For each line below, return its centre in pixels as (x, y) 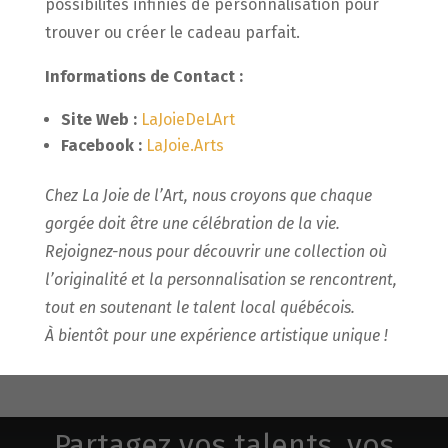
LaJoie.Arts (184, 145)
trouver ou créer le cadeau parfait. (172, 32)
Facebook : (101, 145)
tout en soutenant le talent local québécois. (199, 307)
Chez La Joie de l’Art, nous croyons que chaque (208, 195)
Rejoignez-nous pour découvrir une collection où (215, 251)
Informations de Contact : (143, 76)
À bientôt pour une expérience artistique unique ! (216, 335)
